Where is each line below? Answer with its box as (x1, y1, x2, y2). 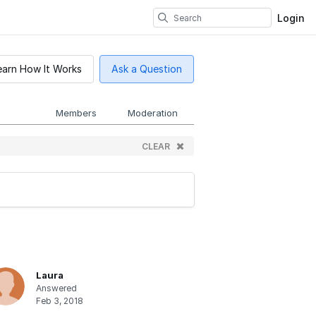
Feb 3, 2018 (36, 296, 84, 307)
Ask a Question (111, 63, 182, 75)
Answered (36, 283, 78, 294)
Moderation (128, 107, 178, 119)
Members (56, 107, 97, 119)
